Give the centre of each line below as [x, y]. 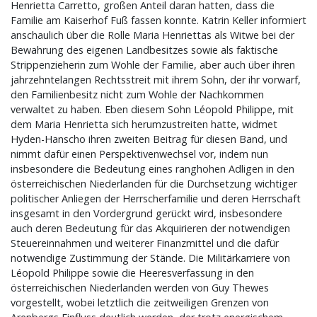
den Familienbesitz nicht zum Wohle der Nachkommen [137, 95]
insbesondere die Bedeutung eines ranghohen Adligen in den [152, 169]
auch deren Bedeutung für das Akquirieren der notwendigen [150, 229]
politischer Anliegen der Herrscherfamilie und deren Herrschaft [156, 199]
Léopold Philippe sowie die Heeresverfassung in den [132, 273]
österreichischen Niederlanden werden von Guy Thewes [140, 288]
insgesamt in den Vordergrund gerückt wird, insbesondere [146, 214]
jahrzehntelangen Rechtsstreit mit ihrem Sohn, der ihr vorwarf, [156, 80]
